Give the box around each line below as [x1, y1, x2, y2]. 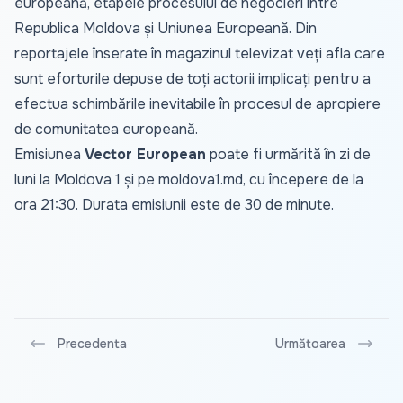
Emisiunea [14, 145, 85, 165]
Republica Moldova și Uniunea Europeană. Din [14, 19, 317, 39]
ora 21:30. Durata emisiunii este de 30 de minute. [14, 195, 334, 215]
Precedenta [58, 336, 127, 353]
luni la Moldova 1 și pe [14, 170, 158, 190]
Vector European [85, 145, 206, 165]
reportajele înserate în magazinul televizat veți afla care [14, 44, 385, 64]
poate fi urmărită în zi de [206, 145, 371, 165]
